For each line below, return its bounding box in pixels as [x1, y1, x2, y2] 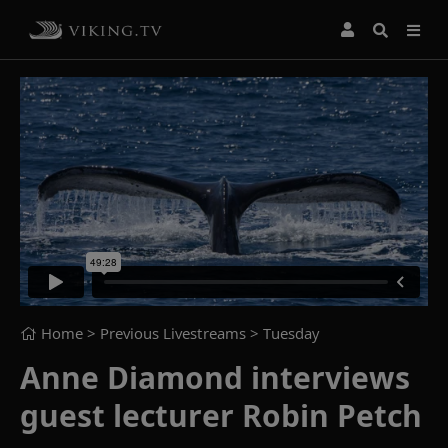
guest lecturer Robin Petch [20, 394, 422, 436]
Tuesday [263, 322, 319, 343]
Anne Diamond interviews [20, 356, 410, 398]
